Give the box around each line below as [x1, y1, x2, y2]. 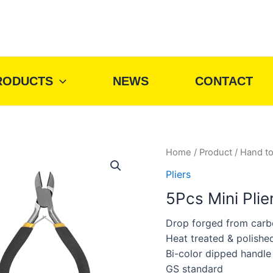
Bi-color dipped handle [166, 247, 271, 260]
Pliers [166, 168, 191, 180]
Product [199, 147, 232, 158]
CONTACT [195, 74, 253, 88]
